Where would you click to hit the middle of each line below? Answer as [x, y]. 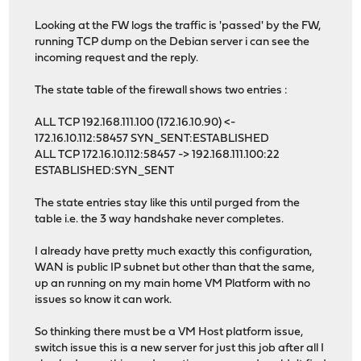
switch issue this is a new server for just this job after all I [180, 349]
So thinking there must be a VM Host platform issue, [169, 333]
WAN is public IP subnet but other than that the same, [175, 268]
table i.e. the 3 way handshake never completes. [160, 220]
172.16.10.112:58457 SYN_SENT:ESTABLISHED [152, 139]
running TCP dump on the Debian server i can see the [172, 43]
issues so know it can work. [104, 301]
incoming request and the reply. [117, 59]
